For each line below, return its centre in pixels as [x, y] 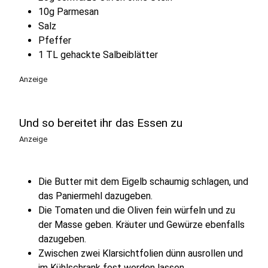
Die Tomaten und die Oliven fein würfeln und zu [137, 210]
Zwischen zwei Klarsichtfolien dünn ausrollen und [141, 253]
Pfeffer [55, 40]
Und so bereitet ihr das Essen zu [101, 123]
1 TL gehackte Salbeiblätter [98, 54]
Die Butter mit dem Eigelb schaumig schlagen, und [143, 181]
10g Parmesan [68, 11]
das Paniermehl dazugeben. [95, 196]
